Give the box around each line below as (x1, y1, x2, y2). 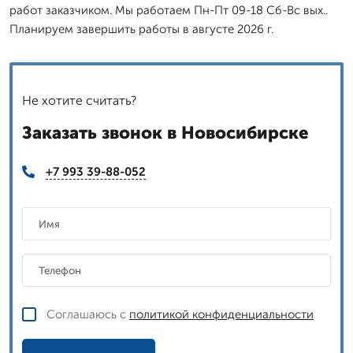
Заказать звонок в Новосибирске (22, 121, 308, 143)
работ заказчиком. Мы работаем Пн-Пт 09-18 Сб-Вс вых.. (9, 2, 328, 17)
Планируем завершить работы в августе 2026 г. (9, 21, 273, 36)
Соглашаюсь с (46, 307, 129, 321)
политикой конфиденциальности (129, 307, 314, 321)
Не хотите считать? (22, 92, 136, 108)
